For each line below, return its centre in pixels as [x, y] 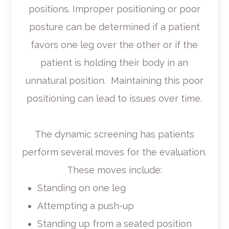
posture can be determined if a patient [114, 27]
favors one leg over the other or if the [114, 44]
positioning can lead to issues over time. [114, 98]
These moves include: [114, 170]
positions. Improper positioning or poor [114, 9]
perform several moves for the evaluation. [114, 152]
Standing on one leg [81, 188]
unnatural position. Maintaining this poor [114, 80]
